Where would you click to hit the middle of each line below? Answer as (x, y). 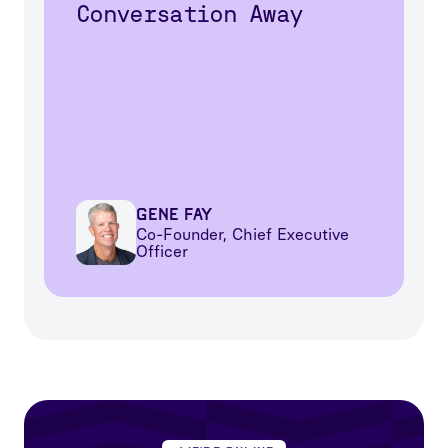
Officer (162, 252)
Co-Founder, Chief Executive (242, 235)
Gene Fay (174, 215)
